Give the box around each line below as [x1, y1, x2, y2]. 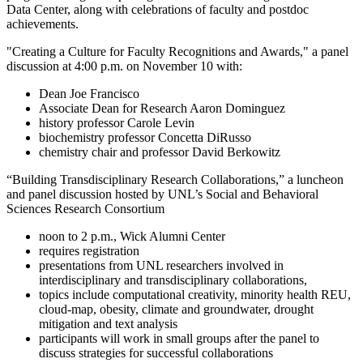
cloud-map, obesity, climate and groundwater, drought [39, 301, 314, 316]
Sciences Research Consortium [6, 201, 164, 216]
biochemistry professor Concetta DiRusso [39, 130, 251, 144]
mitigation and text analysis [39, 316, 177, 331]
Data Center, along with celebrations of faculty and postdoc [6, 2, 309, 16]
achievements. [6, 16, 79, 31]
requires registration [39, 243, 139, 258]
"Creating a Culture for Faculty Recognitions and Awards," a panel [6, 44, 348, 58]
